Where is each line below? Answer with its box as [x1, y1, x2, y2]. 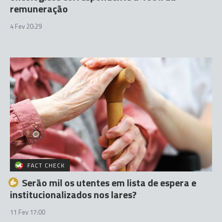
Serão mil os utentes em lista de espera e [22, 174, 196, 190]
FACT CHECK [27, 160, 65, 170]
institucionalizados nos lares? [10, 186, 137, 202]
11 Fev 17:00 [10, 207, 45, 217]
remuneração [10, 1, 68, 16]
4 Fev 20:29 [10, 21, 42, 31]
